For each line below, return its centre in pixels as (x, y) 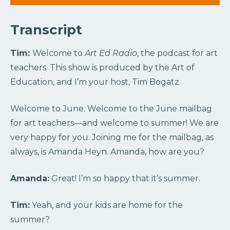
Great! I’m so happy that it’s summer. (125, 179)
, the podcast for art (177, 53)
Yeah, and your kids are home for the (106, 205)
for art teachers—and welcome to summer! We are (114, 123)
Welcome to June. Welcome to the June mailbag (111, 109)
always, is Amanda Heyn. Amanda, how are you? (107, 152)
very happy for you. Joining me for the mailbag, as (112, 138)
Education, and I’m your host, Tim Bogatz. (95, 82)
